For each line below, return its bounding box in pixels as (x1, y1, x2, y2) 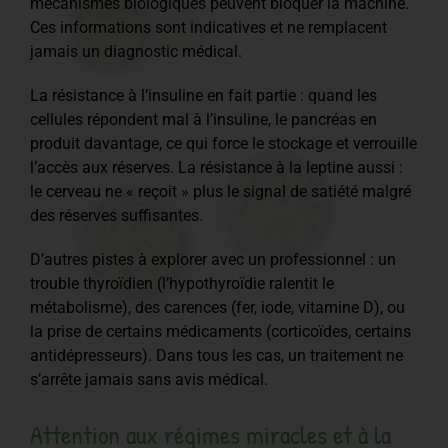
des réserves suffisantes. (30, 205, 203, 225)
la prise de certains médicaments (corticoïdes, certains (30, 321, 411, 341)
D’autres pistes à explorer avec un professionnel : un (30, 249, 396, 269)
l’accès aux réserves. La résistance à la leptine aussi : (30, 157, 403, 177)
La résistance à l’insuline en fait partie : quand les (30, 85, 377, 105)
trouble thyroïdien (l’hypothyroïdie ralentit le (30, 273, 334, 293)
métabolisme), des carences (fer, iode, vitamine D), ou (30, 297, 405, 317)
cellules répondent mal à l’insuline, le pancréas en (30, 109, 377, 129)
